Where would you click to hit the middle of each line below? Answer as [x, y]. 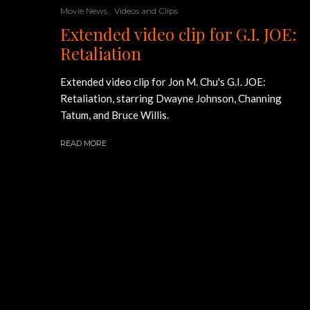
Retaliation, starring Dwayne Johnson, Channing [171, 98]
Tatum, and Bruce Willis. [115, 115]
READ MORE [83, 143]
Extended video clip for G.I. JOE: [179, 34]
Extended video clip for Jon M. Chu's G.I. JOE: [163, 82]
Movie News [84, 11]
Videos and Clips [146, 11]
